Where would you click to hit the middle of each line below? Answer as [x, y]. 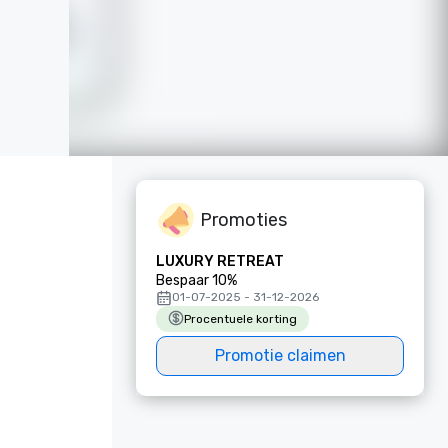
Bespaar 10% [196, 280]
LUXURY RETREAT [220, 261]
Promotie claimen [280, 355]
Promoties [243, 219]
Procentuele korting [240, 319]
